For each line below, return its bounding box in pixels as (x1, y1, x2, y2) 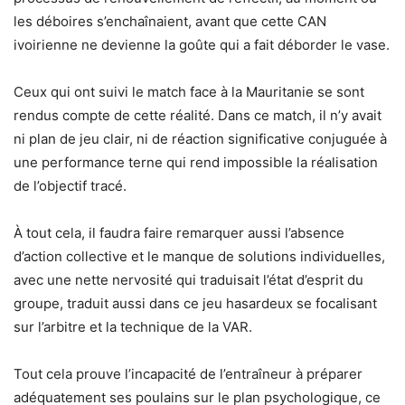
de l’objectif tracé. (14, 176, 127, 194)
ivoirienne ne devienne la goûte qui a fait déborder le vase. (14, 35, 390, 53)
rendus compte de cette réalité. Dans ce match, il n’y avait (14, 106, 381, 124)
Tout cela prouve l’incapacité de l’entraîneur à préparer (14, 364, 363, 382)
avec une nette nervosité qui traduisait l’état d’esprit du (14, 270, 363, 288)
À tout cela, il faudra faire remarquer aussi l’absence (14, 223, 344, 241)
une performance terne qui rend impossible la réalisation (14, 153, 378, 171)
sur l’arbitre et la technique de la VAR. (14, 317, 252, 335)
